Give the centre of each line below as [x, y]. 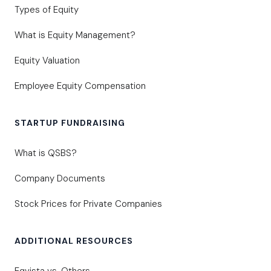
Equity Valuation [47, 61]
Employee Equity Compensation [80, 86]
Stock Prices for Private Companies [88, 204]
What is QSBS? [46, 153]
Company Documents [60, 179]
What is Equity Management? [75, 35]
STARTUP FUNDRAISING [70, 123]
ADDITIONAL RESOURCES [74, 241]
